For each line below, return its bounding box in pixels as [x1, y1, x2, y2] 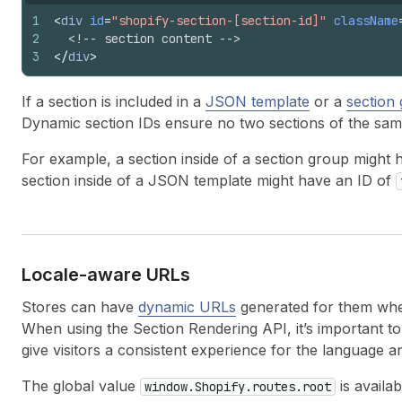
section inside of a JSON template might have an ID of [22, 171, 396, 189]
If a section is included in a [22, 92, 205, 110]
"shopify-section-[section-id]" [111, 13, 327, 29]
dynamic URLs [138, 298, 236, 316]
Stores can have [22, 298, 138, 316]
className [334, 13, 398, 29]
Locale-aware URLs [22, 264, 190, 285]
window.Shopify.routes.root [144, 379, 331, 395]
